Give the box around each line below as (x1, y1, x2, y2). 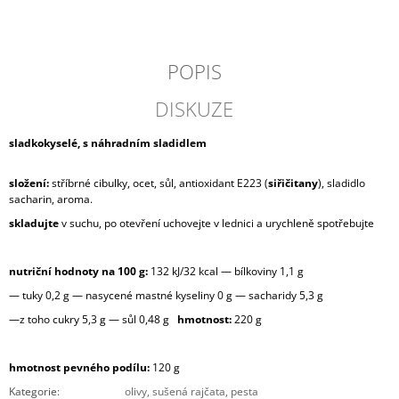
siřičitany (268, 175, 318, 191)
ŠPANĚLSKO (18, 158, 95, 177)
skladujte (9, 216, 59, 232)
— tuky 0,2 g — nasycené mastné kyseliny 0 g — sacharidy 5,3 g (9, 288, 323, 304)
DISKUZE (155, 95, 234, 123)
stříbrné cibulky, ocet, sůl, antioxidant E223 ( (49, 175, 268, 191)
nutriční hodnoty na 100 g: (9, 264, 148, 280)
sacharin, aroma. (9, 191, 93, 208)
